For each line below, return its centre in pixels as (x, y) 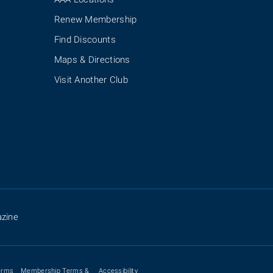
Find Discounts (85, 40)
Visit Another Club (91, 80)
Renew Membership (95, 20)
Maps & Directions (92, 60)
